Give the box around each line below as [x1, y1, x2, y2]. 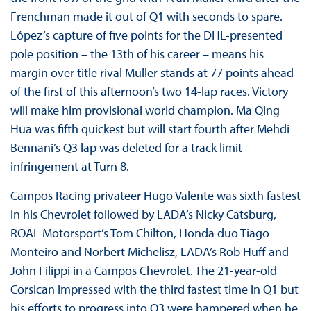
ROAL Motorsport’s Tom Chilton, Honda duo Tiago [10, 225, 269, 242]
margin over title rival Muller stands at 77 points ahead [10, 65, 294, 81]
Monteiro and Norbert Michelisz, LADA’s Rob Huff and [10, 244, 289, 260]
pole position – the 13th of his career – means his [10, 46, 264, 62]
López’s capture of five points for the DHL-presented [10, 27, 283, 44]
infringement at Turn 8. [10, 158, 129, 175]
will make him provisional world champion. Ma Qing [10, 102, 280, 119]
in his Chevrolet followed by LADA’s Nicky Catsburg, [10, 206, 276, 223]
